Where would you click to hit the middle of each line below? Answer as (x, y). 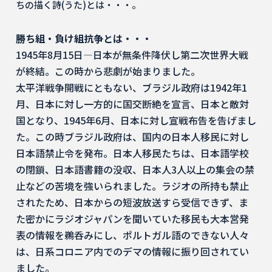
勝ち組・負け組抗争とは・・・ (84, 38)
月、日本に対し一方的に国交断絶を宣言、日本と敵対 (132, 104)
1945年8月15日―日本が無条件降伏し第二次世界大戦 (132, 55)
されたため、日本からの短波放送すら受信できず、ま (132, 202)
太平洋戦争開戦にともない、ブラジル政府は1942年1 (131, 87)
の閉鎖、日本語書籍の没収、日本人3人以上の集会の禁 (135, 169)
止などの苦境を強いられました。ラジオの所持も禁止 (132, 186)
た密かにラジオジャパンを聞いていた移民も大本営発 (132, 219)
